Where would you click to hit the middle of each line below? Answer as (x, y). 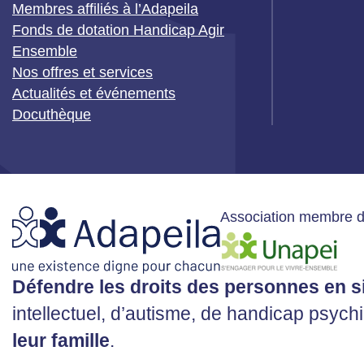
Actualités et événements (94, 94)
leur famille (61, 341)
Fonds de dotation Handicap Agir (118, 30)
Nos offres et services (82, 73)
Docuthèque (52, 115)
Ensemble (45, 52)
